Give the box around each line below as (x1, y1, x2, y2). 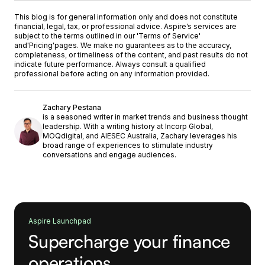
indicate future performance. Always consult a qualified (14, 60, 206, 69)
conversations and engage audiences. (43, 150, 176, 160)
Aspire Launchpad (28, 216, 91, 226)
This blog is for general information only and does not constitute (14, 12, 238, 22)
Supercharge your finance (28, 230, 231, 253)
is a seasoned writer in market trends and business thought (43, 112, 248, 122)
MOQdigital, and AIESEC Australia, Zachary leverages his (43, 131, 237, 141)
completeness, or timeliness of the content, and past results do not (14, 50, 248, 60)
